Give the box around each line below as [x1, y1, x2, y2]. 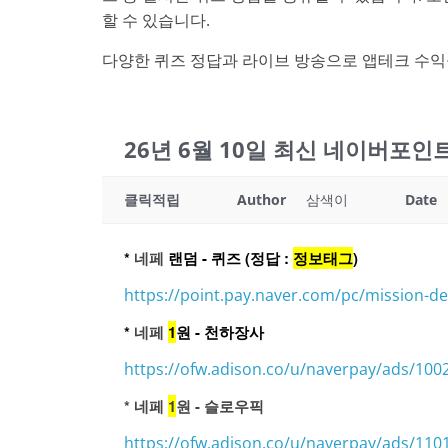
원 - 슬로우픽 [176, 395, 264, 417]
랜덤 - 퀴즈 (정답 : [168, 247, 293, 269]
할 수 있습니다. [102, 9, 210, 31]
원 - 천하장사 [176, 321, 264, 343]
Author [237, 190, 286, 209]
